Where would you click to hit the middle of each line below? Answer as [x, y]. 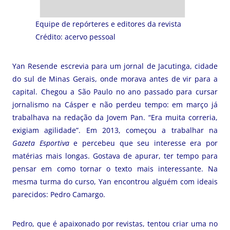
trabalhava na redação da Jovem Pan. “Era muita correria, [115, 117]
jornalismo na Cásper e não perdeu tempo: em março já [115, 104]
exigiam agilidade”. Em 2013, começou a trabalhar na [115, 130]
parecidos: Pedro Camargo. [60, 194]
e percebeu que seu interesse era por [143, 143]
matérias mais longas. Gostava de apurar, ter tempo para [115, 156]
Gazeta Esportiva [41, 143]
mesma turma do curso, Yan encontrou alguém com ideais [115, 181]
